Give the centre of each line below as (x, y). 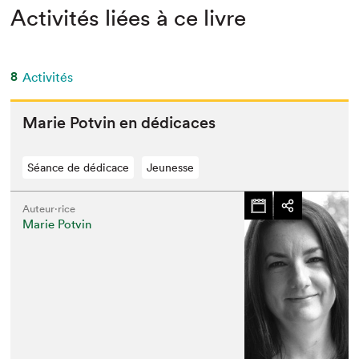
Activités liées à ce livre (129, 18)
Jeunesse (171, 168)
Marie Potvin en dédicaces (119, 123)
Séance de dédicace (79, 168)
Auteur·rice (49, 209)
